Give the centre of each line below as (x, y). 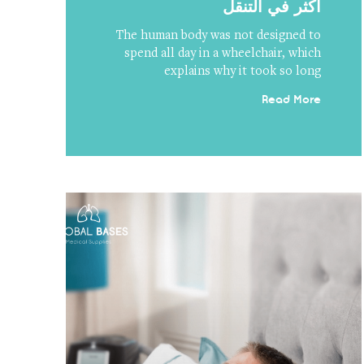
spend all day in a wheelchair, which (222, 54)
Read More (291, 100)
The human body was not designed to (218, 36)
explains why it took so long (242, 72)
